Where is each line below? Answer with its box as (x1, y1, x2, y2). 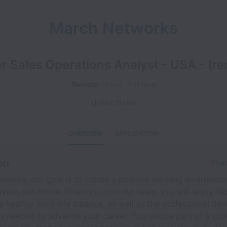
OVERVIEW (68, 129, 103, 137)
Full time (128, 80, 156, 89)
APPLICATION (115, 129, 159, 137)
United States (91, 98, 136, 107)
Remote (71, 80, 98, 89)
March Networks (49, 18, 178, 38)
